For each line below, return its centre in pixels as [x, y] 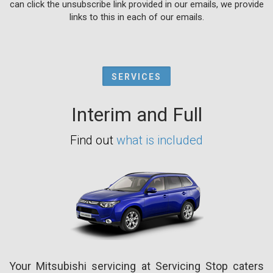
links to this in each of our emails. [136, 17]
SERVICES [136, 76]
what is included [160, 140]
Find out [93, 140]
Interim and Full [136, 114]
